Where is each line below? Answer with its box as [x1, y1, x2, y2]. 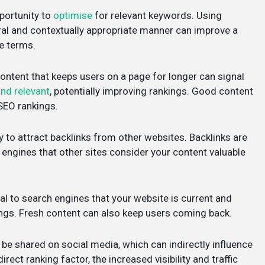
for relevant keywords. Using [92, 9, 222, 21]
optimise [53, 9, 92, 21]
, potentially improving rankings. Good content [50, 85, 253, 97]
